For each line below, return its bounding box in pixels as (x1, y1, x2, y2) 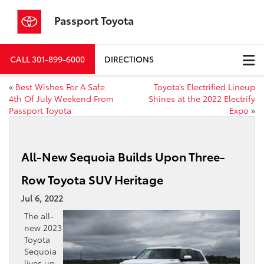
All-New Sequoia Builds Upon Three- (21, 147, 225, 164)
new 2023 (24, 221, 62, 233)
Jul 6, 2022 (21, 192, 63, 204)
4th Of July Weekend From (9, 92, 114, 104)
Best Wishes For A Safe (15, 80, 105, 93)
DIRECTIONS (104, 53, 154, 65)
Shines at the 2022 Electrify (148, 92, 255, 104)
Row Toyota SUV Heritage (21, 170, 163, 187)
